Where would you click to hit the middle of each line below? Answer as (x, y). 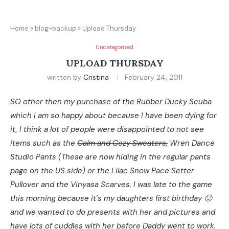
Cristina (96, 77)
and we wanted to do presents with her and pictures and (113, 212)
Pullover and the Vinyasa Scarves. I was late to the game (111, 185)
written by (65, 77)
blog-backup (55, 28)
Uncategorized (114, 47)
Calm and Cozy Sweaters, (122, 143)
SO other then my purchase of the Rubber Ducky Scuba (111, 102)
